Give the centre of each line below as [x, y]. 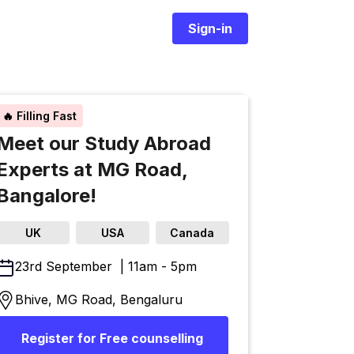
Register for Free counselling [113, 339]
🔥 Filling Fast [40, 116]
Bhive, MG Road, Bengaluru [99, 299]
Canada [192, 233]
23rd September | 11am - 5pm [106, 266]
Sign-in [210, 28]
